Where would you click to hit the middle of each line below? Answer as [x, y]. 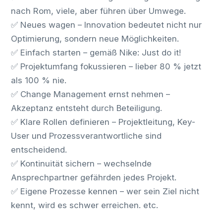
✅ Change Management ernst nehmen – [91, 94]
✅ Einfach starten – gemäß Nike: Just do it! [96, 53]
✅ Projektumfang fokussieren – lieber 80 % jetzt [106, 66]
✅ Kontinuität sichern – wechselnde [82, 164]
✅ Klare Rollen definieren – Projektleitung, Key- [103, 122]
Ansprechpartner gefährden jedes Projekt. [94, 177]
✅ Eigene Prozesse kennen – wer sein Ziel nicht [105, 191]
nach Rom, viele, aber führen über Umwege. [99, 11]
